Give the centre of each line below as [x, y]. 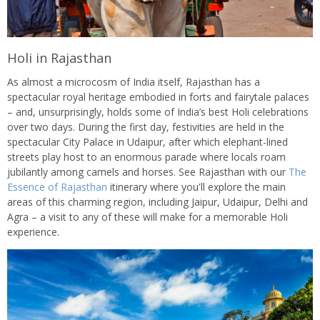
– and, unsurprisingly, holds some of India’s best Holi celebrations [158, 112]
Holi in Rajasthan [59, 57]
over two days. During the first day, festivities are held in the [146, 127]
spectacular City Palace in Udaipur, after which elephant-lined [147, 142]
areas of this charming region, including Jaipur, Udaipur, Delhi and [157, 202]
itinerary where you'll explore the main [196, 187]
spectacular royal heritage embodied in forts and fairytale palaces [158, 97]
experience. [35, 232]
